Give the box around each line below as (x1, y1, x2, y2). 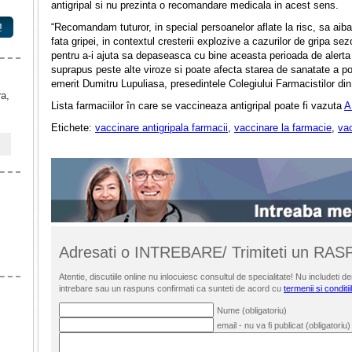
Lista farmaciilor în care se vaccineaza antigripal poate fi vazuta (51, 99, 344, 112)
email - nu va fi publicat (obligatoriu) (217, 320, 350, 330)
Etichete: (51, 121, 95, 134)
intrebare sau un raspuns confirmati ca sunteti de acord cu (59, 283, 284, 293)
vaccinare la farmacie (234, 121, 332, 134)
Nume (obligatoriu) (217, 305, 287, 315)
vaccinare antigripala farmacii (95, 121, 228, 134)
